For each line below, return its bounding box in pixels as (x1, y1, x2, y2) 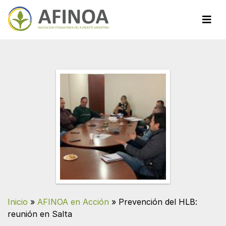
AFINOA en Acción (37, 197, 109, 207)
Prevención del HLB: (119, 197, 197, 207)
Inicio (8, 197, 28, 207)
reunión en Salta (8, 209, 72, 219)
